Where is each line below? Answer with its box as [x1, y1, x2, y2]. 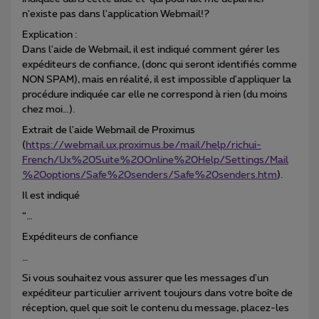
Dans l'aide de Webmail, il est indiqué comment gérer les [22, 45, 280, 56]
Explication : [22, 30, 77, 41]
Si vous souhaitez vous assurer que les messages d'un [22, 273, 268, 284]
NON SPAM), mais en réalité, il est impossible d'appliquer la [22, 75, 291, 85]
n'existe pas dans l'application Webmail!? [22, 9, 209, 20]
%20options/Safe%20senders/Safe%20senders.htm [22, 170, 277, 181]
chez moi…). [22, 105, 75, 115]
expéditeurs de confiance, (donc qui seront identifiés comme [22, 60, 297, 70]
